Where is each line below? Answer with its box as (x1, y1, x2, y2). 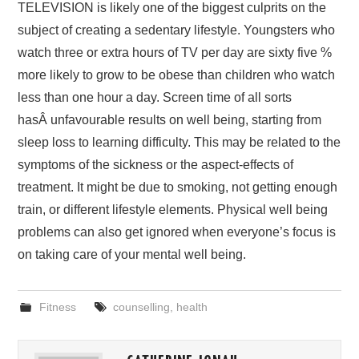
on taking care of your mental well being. (18, 248, 247, 261)
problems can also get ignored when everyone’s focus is (18, 225, 337, 239)
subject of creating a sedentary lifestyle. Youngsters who (18, 23, 336, 37)
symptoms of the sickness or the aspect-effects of (18, 158, 294, 171)
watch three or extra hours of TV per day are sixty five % (18, 46, 333, 59)
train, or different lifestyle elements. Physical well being (18, 203, 329, 216)
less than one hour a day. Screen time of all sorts (18, 91, 292, 104)
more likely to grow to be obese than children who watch (18, 68, 336, 82)
